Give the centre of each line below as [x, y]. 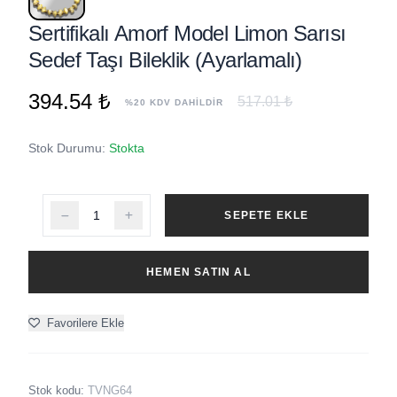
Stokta [127, 148]
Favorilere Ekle [86, 323]
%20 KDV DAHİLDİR [174, 102]
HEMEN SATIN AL [198, 272]
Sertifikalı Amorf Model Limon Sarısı [187, 33]
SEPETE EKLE [267, 215]
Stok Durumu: [69, 148]
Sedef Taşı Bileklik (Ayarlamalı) [165, 60]
